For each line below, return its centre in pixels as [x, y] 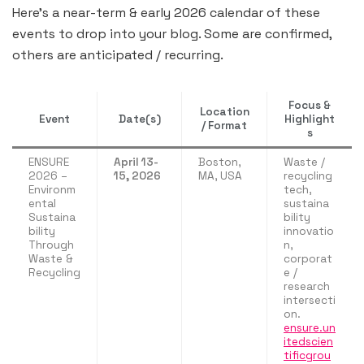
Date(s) [139, 119]
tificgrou [307, 355]
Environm [52, 189]
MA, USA [220, 175]
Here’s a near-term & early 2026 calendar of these [166, 12]
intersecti [310, 300]
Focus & [310, 105]
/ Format [224, 125]
